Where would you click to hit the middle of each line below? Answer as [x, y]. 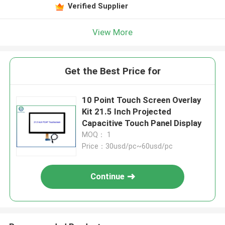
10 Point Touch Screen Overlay [142, 100]
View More [113, 32]
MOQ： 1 [97, 135]
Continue [108, 177]
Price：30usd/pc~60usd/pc [128, 146]
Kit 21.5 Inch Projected [127, 112]
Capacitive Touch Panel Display [142, 123]
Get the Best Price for [113, 71]
